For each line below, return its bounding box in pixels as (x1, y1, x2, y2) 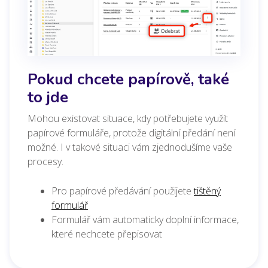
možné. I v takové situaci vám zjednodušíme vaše (28, 140, 232, 154)
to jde (28, 86, 68, 108)
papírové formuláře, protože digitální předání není (28, 126, 235, 139)
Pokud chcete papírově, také (28, 68, 229, 90)
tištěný (194, 184, 221, 197)
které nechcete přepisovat (51, 227, 162, 240)
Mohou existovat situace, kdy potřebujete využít (28, 111, 228, 125)
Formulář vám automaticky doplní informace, (51, 212, 239, 226)
